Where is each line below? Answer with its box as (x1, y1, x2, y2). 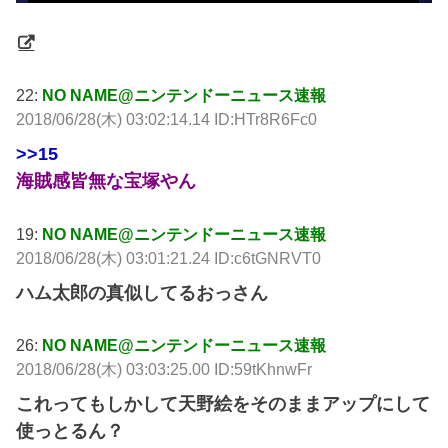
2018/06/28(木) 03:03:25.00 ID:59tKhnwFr (16, 360, 313, 379)
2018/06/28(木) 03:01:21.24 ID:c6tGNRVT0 (16, 248, 322, 267)
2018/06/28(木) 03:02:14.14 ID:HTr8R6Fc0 (16, 110, 318, 129)
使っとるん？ (16, 421, 125, 442)
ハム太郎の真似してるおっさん (16, 282, 269, 303)
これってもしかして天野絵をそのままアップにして (16, 394, 431, 415)
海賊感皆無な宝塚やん (16, 171, 197, 192)
